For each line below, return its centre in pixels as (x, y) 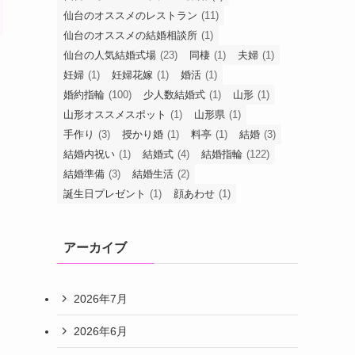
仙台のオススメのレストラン (130, 15)
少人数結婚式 (174, 95)
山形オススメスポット (115, 115)
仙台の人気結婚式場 (110, 55)
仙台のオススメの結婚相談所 (130, 35)
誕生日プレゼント (105, 194)
